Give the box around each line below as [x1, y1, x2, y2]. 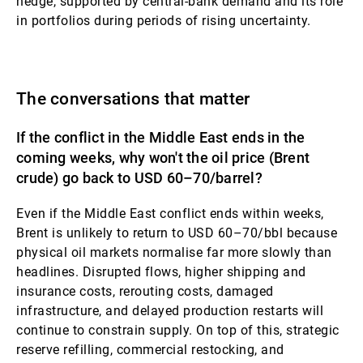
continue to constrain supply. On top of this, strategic [16, 322, 340, 338]
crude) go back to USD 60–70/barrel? [16, 169, 263, 186]
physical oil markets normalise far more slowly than [16, 245, 332, 260]
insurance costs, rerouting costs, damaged [16, 284, 274, 299]
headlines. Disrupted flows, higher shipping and [16, 264, 306, 280]
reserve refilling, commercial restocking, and [16, 342, 284, 357]
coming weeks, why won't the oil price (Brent [16, 149, 310, 166]
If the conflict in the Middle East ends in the [16, 129, 305, 146]
